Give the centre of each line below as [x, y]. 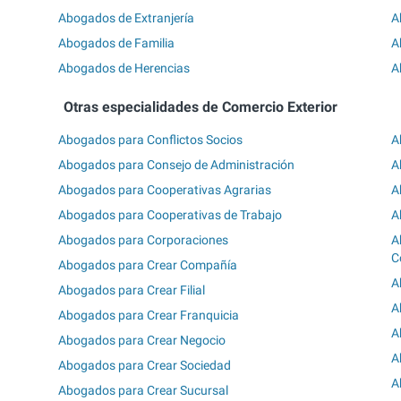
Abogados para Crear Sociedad [145, 366]
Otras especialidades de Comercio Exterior [200, 107]
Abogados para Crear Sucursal [144, 391]
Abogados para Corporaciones [144, 240]
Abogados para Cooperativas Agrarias [165, 190]
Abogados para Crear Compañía [148, 265]
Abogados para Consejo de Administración [177, 165]
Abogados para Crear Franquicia [149, 316]
